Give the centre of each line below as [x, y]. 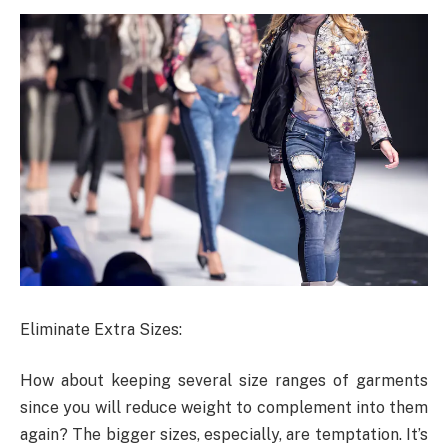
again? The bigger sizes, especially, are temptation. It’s [224, 435]
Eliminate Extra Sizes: [101, 329]
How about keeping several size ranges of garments [224, 381]
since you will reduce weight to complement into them [224, 408]
